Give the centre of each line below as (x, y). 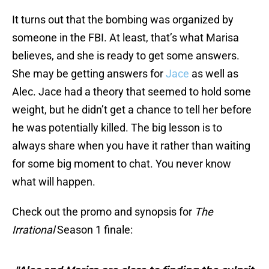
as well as (214, 74)
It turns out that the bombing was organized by (123, 20)
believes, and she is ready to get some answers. (126, 56)
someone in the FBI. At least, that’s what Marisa (125, 38)
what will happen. (54, 182)
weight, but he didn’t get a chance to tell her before (132, 110)
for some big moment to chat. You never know (122, 164)
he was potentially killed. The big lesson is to (117, 128)
